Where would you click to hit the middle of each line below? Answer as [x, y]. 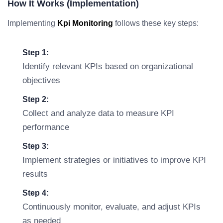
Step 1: [36, 53]
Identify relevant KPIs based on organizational [108, 66]
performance [46, 127]
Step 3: [36, 146]
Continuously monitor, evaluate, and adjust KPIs [111, 207]
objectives [41, 80]
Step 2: [36, 99]
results [35, 174]
